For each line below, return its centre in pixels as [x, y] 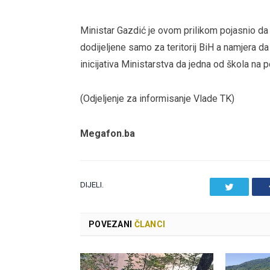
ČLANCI [149, 224]
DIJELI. [92, 184]
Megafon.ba [108, 134]
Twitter [247, 186]
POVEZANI [111, 224]
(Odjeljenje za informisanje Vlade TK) [157, 99]
